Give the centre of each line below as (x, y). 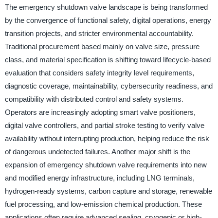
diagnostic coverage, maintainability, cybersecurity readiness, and (109, 86)
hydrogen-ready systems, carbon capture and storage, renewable (108, 191)
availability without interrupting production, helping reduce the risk (107, 138)
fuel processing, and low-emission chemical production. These (103, 204)
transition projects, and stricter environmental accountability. (99, 33)
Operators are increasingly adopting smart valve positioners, (100, 112)
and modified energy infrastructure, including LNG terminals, (100, 178)
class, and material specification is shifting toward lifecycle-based (108, 60)
